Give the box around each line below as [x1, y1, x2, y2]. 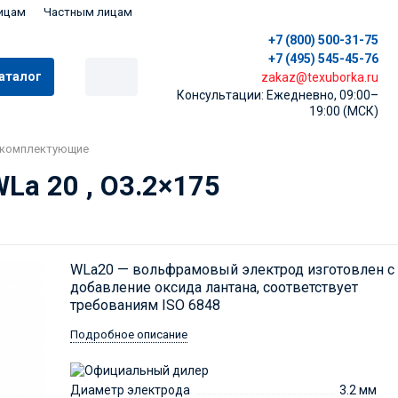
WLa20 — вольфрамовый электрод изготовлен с [70, 260, 395, 278]
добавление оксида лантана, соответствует [70, 278, 359, 296]
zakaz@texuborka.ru [261, 69, 378, 84]
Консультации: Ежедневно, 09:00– [177, 87, 378, 102]
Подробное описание [70, 327, 188, 341]
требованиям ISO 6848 [70, 296, 221, 314]
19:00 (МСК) [309, 103, 378, 118]
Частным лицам [44, 4, 132, 19]
